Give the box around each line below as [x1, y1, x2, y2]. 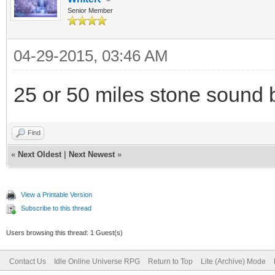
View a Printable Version [21, 190, 92, 198]
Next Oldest [18, 149, 61, 159]
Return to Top [148, 257, 193, 266]
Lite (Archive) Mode [201, 257, 266, 266]
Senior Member [68, 6, 113, 14]
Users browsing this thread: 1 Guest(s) [6, 228, 123, 236]
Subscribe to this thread [21, 204, 91, 212]
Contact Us [9, 257, 46, 266]
